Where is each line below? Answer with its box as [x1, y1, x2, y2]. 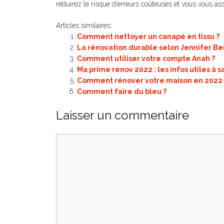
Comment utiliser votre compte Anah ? [77, 54, 215, 62]
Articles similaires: [56, 21, 112, 29]
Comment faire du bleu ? [77, 87, 166, 95]
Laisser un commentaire [56, 108, 189, 122]
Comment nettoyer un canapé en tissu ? [77, 32, 219, 40]
